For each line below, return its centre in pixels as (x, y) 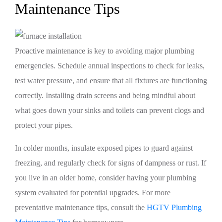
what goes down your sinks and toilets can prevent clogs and (110, 110)
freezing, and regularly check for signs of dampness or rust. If (111, 163)
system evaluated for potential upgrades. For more (93, 193)
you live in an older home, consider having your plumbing (106, 178)
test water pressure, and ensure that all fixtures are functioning (111, 81)
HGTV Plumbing (174, 207)
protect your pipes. (44, 125)
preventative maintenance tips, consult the (81, 207)
